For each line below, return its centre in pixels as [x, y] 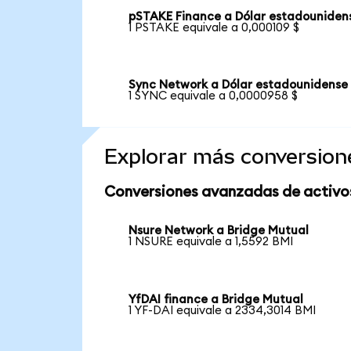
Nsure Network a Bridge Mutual [219, 231]
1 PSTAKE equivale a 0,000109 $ [214, 27]
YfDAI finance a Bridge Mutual [216, 299]
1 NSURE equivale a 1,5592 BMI [211, 242]
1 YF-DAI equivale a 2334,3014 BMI [223, 310]
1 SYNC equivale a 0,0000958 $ [213, 96]
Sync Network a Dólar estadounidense [239, 85]
